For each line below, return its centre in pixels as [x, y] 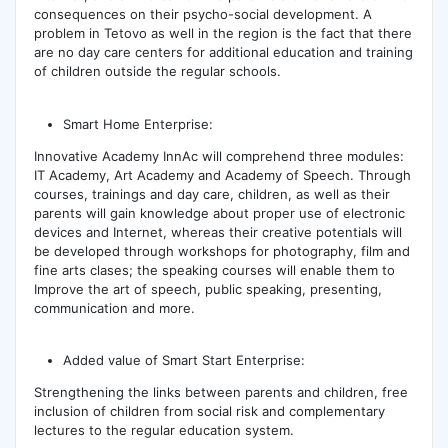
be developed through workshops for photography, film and [221, 250]
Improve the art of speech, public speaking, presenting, [207, 288]
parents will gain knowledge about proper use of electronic [219, 212]
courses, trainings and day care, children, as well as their [211, 193]
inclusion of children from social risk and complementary [209, 410]
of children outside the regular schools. [157, 71]
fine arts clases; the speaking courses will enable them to [214, 269]
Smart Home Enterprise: [138, 123]
